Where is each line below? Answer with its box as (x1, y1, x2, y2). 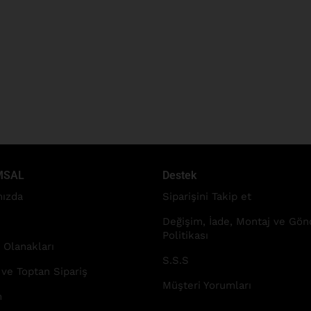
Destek (162, 168, 196, 182)
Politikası (162, 228, 208, 242)
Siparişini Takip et (162, 190, 251, 203)
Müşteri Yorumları (162, 278, 251, 292)
